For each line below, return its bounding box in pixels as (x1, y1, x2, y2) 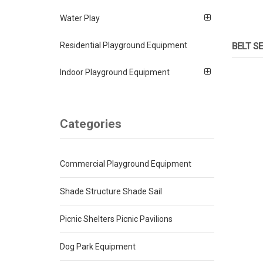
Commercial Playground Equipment (60, 159, 191, 169)
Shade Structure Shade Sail (60, 187, 162, 197)
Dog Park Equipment (60, 242, 136, 252)
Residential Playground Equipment (60, 40, 187, 50)
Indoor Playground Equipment (60, 67, 170, 77)
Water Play (60, 13, 100, 23)
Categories (60, 117, 122, 131)
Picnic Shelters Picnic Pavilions (60, 214, 173, 224)
